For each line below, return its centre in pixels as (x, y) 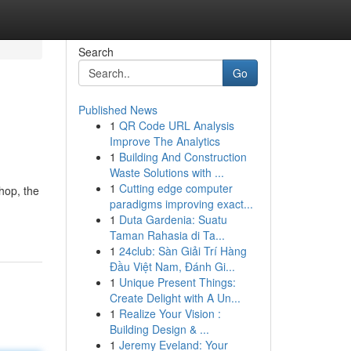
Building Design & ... (159, 329)
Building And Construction (183, 157)
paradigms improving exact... (181, 204)
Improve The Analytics (165, 141)
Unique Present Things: (177, 282)
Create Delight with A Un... (175, 298)
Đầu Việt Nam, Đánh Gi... (172, 266)
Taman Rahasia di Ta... (167, 235)
